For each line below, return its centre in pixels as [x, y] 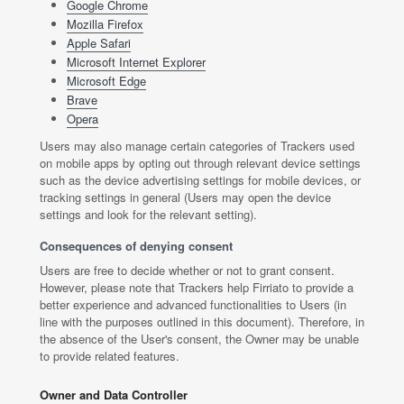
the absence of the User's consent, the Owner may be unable [199, 339]
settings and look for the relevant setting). [148, 214]
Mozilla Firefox [105, 24]
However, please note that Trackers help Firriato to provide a [197, 287]
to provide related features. [110, 356]
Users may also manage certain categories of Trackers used [197, 146]
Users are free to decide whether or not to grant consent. [187, 270]
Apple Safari [99, 43]
